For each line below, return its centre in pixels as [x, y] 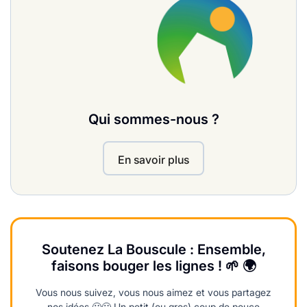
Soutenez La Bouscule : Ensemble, [153, 250]
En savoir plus [153, 160]
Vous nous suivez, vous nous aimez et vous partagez [153, 293]
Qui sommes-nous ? [153, 120]
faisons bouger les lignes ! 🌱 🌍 [153, 266]
